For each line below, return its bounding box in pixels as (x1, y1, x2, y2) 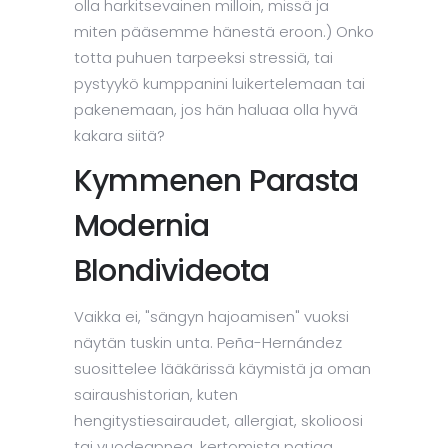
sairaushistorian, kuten (74, 384, 238, 405)
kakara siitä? (74, 125, 165, 146)
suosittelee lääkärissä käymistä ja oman (74, 358, 371, 379)
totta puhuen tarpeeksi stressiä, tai (74, 47, 333, 68)
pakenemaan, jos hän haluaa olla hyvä (74, 99, 358, 120)
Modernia (74, 205, 210, 247)
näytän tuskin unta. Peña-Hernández (74, 332, 342, 353)
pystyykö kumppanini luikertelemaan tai (74, 73, 365, 94)
